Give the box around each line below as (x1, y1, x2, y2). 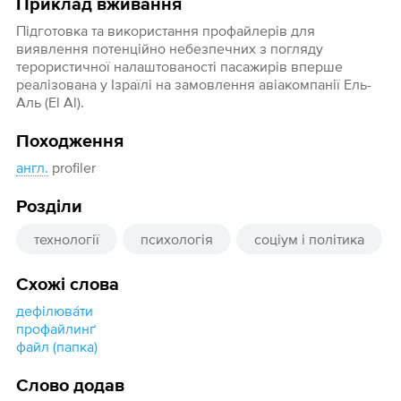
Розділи (15, 198, 82, 217)
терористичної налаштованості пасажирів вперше (15, 58, 343, 75)
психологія (140, 231, 213, 248)
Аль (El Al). (15, 94, 84, 111)
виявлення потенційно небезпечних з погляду (15, 40, 323, 57)
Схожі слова (15, 276, 119, 294)
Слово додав (15, 377, 124, 396)
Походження (15, 132, 124, 151)
